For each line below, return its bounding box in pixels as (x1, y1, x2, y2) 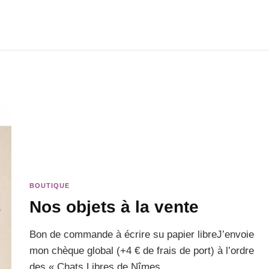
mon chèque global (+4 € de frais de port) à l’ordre (29, 245, 255, 257)
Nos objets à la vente (29, 197, 199, 217)
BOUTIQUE (29, 182, 70, 190)
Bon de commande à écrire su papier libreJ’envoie (29, 229, 255, 241)
